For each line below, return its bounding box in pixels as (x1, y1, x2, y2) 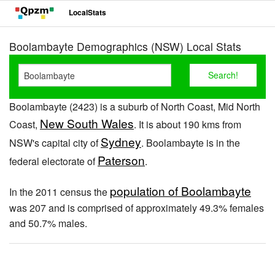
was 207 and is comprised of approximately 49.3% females (9, 201, 264, 215)
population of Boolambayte (110, 182, 251, 199)
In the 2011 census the (9, 185, 110, 199)
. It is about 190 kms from (134, 117, 241, 131)
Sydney (101, 133, 141, 150)
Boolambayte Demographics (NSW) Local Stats (9, 39, 241, 54)
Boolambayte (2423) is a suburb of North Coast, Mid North (9, 99, 260, 114)
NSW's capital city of (9, 136, 101, 150)
